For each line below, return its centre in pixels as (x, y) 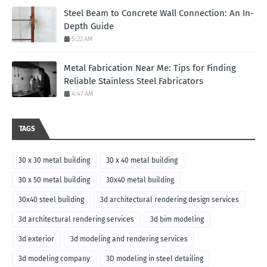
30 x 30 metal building (54, 161)
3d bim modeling (177, 220)
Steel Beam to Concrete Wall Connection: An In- (159, 13)
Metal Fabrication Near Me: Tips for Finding (150, 68)
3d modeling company (54, 259)
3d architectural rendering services (76, 220)
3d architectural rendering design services (170, 200)
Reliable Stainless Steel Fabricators (133, 81)
